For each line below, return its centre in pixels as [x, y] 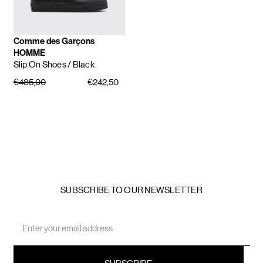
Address [29, 230]
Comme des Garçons [54, 41]
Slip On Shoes [40, 65]
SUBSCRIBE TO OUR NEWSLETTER [131, 190]
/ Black [81, 65]
